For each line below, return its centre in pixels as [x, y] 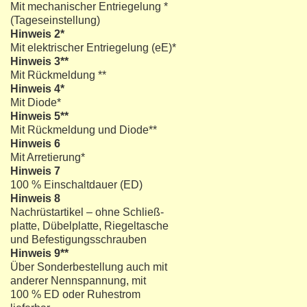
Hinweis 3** [39, 61]
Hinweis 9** [39, 253]
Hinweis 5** [39, 116]
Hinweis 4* [37, 89]
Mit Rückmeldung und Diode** [84, 130]
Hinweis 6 [35, 144]
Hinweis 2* [37, 34]
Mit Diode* [36, 102]
